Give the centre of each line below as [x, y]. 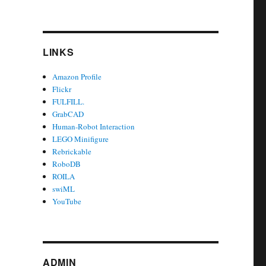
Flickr [62, 89]
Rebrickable [72, 152]
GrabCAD [68, 114]
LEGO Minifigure [81, 139]
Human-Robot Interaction [94, 127]
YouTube [67, 202]
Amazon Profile [77, 77]
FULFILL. [69, 102]
